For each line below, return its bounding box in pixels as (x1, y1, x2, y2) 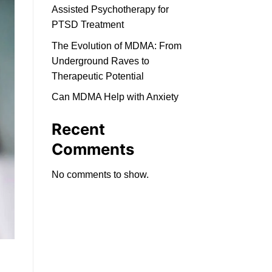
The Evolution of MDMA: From (51, 40, 182, 51)
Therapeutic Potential (51, 70, 144, 81)
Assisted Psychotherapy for (51, 4, 169, 15)
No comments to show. (51, 169, 149, 180)
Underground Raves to (51, 55, 149, 66)
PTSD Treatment (51, 19, 124, 30)
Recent (51, 120, 105, 139)
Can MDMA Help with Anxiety (51, 92, 178, 103)
